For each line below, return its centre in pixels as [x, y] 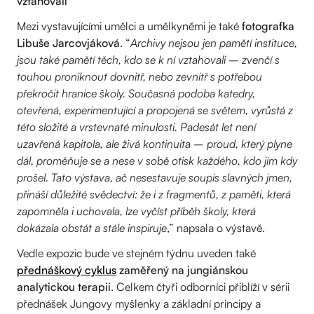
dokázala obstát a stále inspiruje [92, 227]
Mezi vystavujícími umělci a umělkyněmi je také [129, 26]
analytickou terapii [64, 286]
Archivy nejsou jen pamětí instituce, [214, 42]
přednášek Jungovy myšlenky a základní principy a [139, 303]
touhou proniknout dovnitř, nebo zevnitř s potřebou [139, 76]
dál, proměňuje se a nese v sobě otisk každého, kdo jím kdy [157, 160]
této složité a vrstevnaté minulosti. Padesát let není [136, 127]
